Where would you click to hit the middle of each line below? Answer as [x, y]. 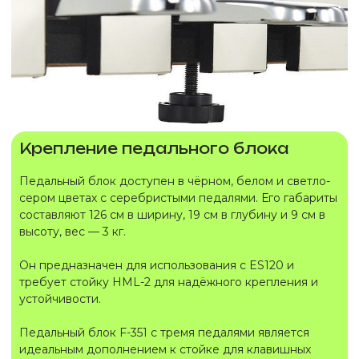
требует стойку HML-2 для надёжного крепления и [169, 282]
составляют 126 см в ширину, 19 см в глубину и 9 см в [172, 215]
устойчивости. [60, 299]
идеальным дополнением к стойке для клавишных [165, 349]
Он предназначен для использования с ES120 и [157, 265]
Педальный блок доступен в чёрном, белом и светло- [175, 181]
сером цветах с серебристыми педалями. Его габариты [178, 198]
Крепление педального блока [154, 148]
